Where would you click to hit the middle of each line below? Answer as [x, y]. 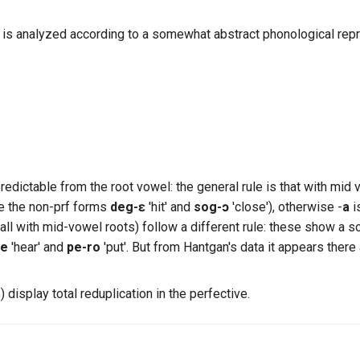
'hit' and [170, 207]
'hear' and [37, 247]
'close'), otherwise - [286, 207]
